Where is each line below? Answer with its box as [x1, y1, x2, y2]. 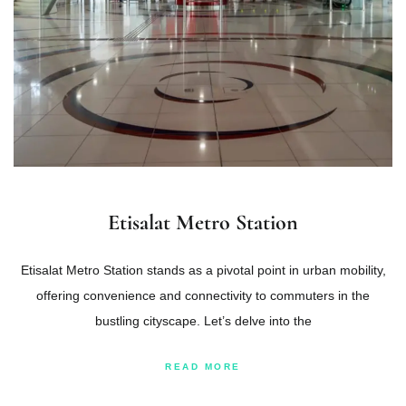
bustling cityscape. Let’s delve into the [94, 314, 312, 329]
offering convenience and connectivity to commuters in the [36, 288, 370, 304]
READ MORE [165, 362, 241, 372]
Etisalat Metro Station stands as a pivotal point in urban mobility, [20, 263, 386, 278]
